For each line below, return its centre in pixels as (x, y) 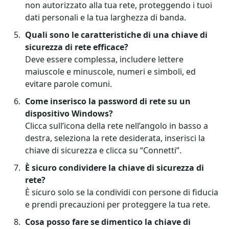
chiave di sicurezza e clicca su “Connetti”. (103, 151)
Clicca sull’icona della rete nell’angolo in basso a (117, 126)
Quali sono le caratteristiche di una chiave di (116, 35)
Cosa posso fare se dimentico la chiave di (108, 222)
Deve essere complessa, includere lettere (104, 60)
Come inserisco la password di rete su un (108, 101)
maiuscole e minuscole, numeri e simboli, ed (110, 72)
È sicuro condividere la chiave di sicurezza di (114, 168)
